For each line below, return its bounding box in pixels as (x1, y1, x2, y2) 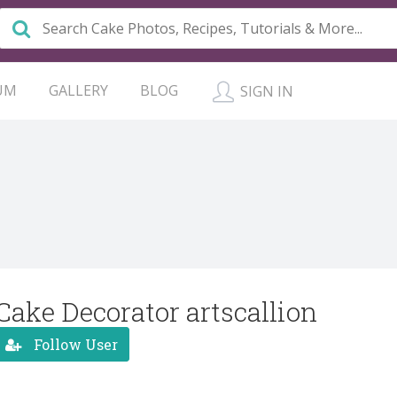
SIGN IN (237, 82, 293, 101)
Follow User (30, 334, 118, 354)
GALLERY (49, 81, 108, 100)
